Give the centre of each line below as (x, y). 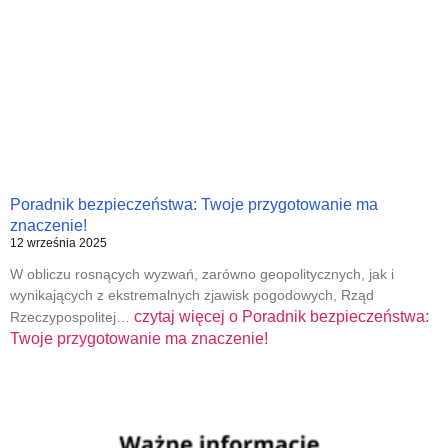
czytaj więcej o (186, 317)
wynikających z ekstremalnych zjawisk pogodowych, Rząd (192, 295)
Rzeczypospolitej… (72, 317)
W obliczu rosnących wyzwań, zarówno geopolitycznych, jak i (202, 274)
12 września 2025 (58, 243)
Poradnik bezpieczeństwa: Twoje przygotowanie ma (194, 205)
